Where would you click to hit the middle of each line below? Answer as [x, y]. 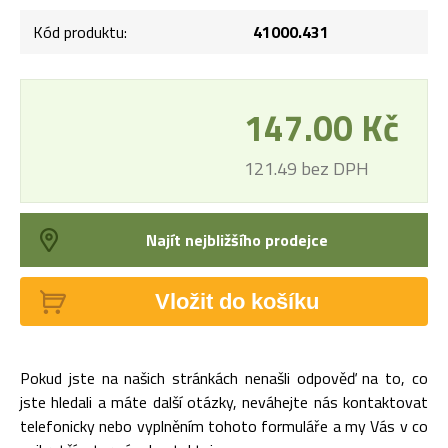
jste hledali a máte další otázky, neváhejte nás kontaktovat [224, 402]
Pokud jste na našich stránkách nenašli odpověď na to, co [224, 378]
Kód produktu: [79, 32]
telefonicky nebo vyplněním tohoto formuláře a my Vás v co [224, 426]
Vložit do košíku [236, 302]
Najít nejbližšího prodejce [236, 240]
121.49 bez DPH [306, 169]
